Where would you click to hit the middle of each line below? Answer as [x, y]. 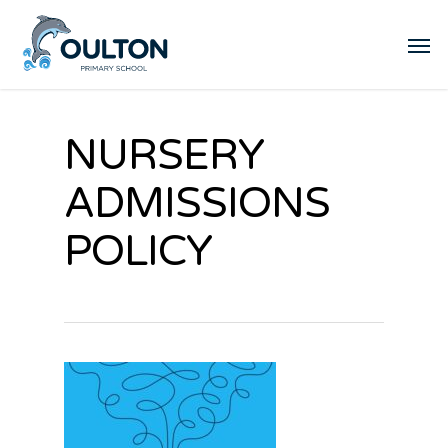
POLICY [138, 251]
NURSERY [164, 155]
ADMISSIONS [197, 203]
